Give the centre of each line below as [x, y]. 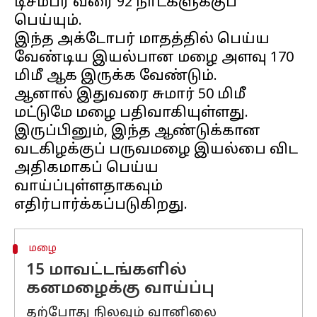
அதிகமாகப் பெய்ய [86, 168]
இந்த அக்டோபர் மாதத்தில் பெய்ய [142, 40]
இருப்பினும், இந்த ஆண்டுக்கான [137, 132]
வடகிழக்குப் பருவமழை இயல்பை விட [156, 150]
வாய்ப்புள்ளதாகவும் [88, 187]
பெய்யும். [48, 21]
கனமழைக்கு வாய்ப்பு [120, 289]
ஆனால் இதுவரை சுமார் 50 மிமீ [130, 95]
